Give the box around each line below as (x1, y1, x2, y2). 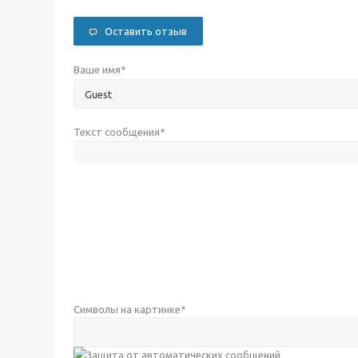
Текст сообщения (74, 126, 160, 138)
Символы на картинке (74, 304, 181, 316)
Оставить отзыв (105, 26, 187, 37)
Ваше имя (74, 64, 121, 76)
